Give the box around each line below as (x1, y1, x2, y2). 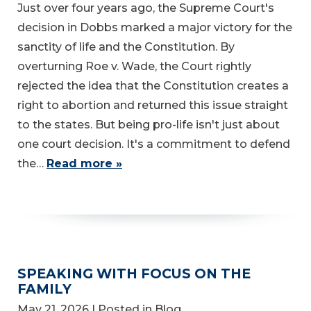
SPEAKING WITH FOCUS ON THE (17, 264, 251, 282)
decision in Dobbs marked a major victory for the (17, 20, 292, 34)
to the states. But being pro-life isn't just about (17, 117, 280, 131)
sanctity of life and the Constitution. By (17, 40, 235, 53)
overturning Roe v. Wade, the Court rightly (17, 59, 251, 73)
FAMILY (17, 280, 72, 297)
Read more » (47, 156, 122, 170)
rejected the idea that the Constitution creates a (17, 78, 289, 92)
